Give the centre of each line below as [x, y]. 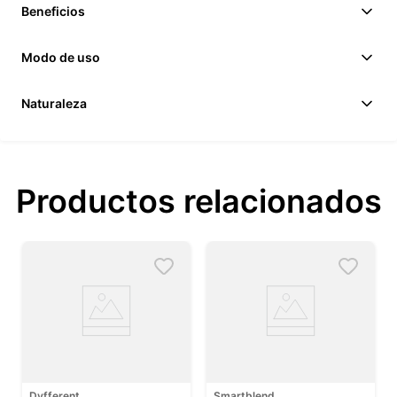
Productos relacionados [198, 202]
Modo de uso [61, 58]
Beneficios [53, 12]
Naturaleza [54, 104]
